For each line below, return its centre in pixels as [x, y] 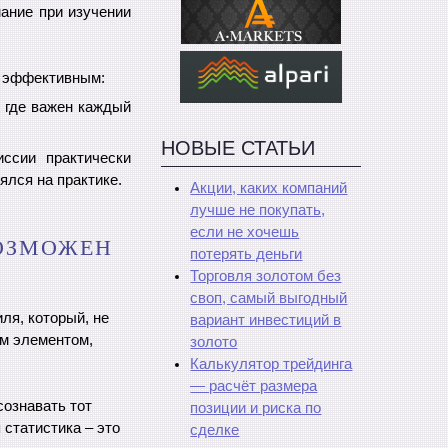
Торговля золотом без [266, 275]
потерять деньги [246, 253]
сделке [215, 429]
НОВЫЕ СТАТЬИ [238, 147]
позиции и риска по [256, 407]
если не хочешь [245, 231]
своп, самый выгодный [269, 297]
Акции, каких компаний [269, 187]
